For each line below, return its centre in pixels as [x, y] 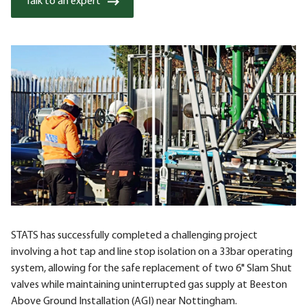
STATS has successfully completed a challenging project [134, 235]
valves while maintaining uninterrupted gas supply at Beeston [149, 285]
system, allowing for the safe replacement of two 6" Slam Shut [151, 268]
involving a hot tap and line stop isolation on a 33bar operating [152, 252]
